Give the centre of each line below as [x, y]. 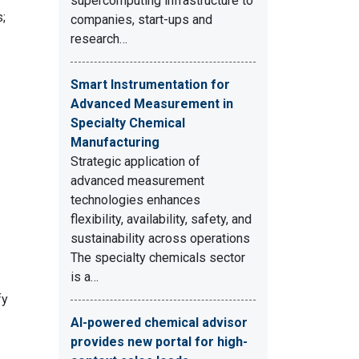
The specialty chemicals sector [158, 258]
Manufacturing [115, 142]
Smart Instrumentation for [150, 85]
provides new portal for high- [159, 342]
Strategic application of [135, 161]
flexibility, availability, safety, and [161, 219]
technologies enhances [135, 200]
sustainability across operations [160, 238]
